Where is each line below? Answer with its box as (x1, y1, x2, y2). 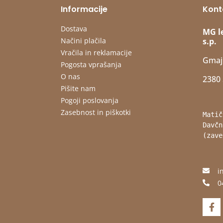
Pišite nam (61, 84, 96, 94)
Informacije (61, 3, 108, 15)
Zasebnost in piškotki (61, 108, 131, 117)
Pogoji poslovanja (61, 96, 118, 106)
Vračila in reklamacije (61, 48, 132, 58)
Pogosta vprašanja (61, 60, 121, 70)
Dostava (61, 24, 87, 34)
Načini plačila (61, 36, 106, 46)
